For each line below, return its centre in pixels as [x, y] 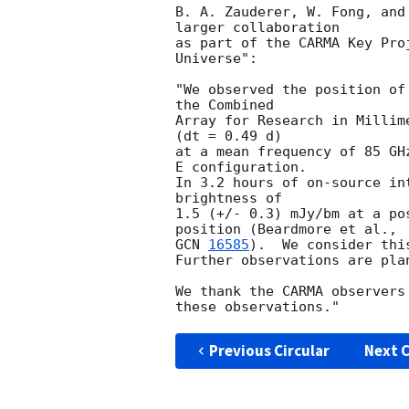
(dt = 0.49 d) [229, 136]
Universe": [216, 59]
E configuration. [241, 168]
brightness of [229, 199]
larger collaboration [257, 28]
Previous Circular [269, 351]
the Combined [225, 105]
